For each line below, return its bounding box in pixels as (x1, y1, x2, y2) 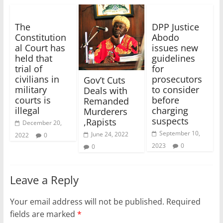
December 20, (22, 118, 62, 127)
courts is (14, 94, 51, 106)
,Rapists (83, 115, 116, 128)
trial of (14, 62, 42, 75)
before (152, 94, 180, 106)
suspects (152, 114, 189, 127)
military (14, 83, 47, 96)
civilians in (14, 73, 59, 85)
